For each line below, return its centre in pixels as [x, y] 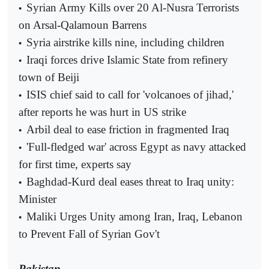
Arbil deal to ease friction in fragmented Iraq [128, 129]
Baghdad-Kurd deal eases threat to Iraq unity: [130, 181]
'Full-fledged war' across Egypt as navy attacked [136, 147]
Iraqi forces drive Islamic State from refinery [127, 59]
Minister [38, 199]
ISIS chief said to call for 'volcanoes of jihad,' [130, 94]
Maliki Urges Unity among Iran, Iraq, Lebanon [134, 216]
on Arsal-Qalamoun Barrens [83, 25]
